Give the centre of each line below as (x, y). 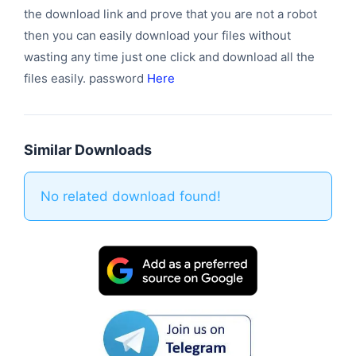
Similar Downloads (88, 149)
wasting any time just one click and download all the (169, 56)
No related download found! (131, 196)
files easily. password (85, 78)
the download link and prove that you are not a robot (170, 14)
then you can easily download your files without (157, 35)
